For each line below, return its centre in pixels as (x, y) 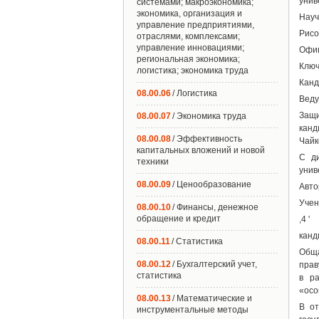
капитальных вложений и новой (201, 150)
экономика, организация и (189, 14)
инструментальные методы (193, 310)
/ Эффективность (207, 139)
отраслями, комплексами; (188, 36)
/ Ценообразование (212, 184)
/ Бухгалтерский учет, (215, 264)
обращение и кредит (179, 219)
